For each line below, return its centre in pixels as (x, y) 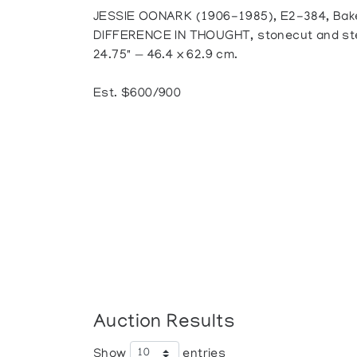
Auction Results (165, 323)
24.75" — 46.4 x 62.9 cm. (166, 56)
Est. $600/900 (137, 94)
